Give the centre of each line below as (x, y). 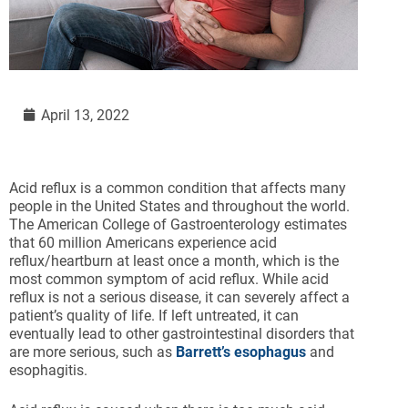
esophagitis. (48, 371)
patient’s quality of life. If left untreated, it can (154, 316)
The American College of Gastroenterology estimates (178, 225)
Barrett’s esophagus (241, 352)
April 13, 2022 (85, 116)
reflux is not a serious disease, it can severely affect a (179, 298)
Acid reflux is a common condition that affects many (178, 189)
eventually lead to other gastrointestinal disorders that (182, 334)
